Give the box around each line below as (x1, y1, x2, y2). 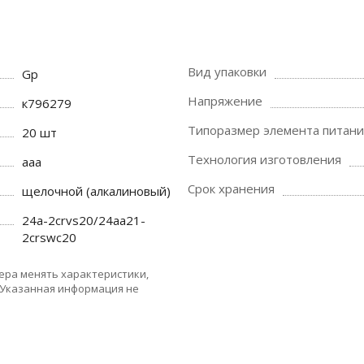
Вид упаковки (188, 63, 266, 80)
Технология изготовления (188, 151, 341, 167)
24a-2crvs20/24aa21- (22, 212, 146, 228)
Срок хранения (188, 180, 275, 197)
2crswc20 (22, 229, 77, 245)
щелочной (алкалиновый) (22, 183, 171, 199)
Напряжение (188, 93, 262, 109)
